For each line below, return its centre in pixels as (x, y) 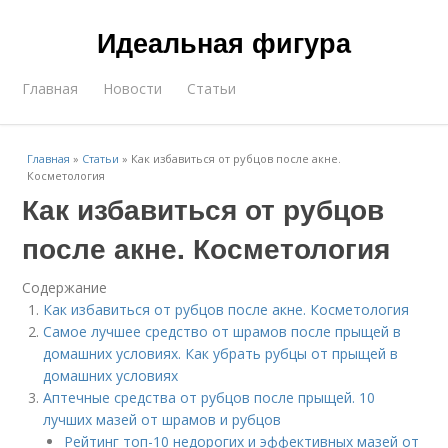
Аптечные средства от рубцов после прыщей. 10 (209, 397)
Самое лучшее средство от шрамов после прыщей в (222, 331)
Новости (133, 88)
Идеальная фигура (224, 42)
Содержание (65, 287)
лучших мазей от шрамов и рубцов (162, 419)
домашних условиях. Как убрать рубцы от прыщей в (221, 353)
